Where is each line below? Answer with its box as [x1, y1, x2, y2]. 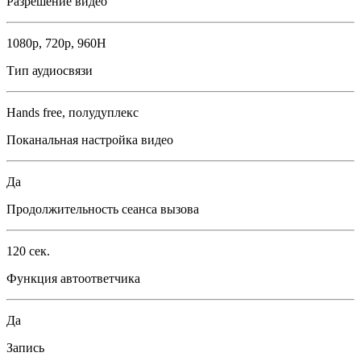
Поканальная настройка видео [6, 133, 173, 147]
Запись [6, 341, 44, 355]
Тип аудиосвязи [6, 64, 93, 77]
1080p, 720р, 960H [6, 36, 106, 50]
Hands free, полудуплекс [6, 106, 139, 119]
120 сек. [6, 244, 50, 258]
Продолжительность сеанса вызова [6, 202, 199, 216]
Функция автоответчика [6, 272, 140, 285]
